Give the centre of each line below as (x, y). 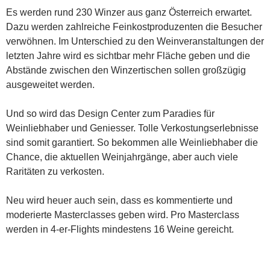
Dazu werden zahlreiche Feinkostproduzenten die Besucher (134, 27)
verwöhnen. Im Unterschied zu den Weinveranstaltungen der (135, 41)
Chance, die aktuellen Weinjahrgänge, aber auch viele (122, 157)
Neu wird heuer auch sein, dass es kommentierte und (119, 200)
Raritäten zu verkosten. (55, 171)
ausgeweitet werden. (50, 84)
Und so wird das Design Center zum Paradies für (110, 113)
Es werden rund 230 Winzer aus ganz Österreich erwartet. (129, 12)
